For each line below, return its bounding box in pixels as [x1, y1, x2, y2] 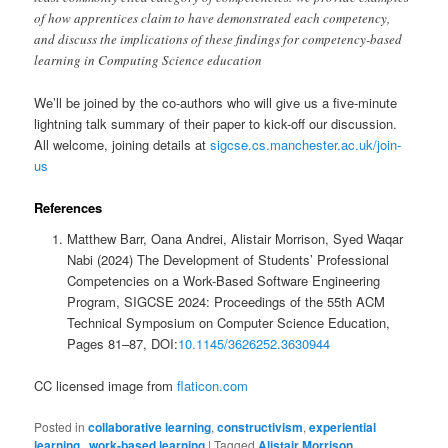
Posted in [34, 417, 86, 435]
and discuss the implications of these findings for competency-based [34, 29, 403, 48]
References [34, 197, 103, 217]
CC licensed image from [34, 376, 178, 396]
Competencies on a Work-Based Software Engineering [66, 271, 380, 291]
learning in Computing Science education [34, 50, 263, 69]
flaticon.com [177, 376, 249, 396]
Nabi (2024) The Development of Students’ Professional [66, 250, 389, 270]
